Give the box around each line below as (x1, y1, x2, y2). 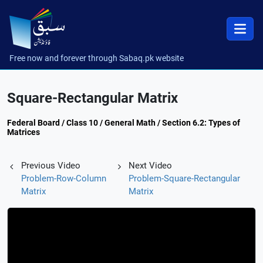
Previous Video (21, 160, 80, 171)
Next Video (129, 160, 173, 171)
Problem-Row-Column (21, 173, 106, 184)
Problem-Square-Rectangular (129, 173, 241, 184)
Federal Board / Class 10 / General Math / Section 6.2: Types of (7, 118, 240, 127)
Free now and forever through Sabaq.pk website (9, 53, 184, 63)
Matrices (7, 127, 40, 137)
